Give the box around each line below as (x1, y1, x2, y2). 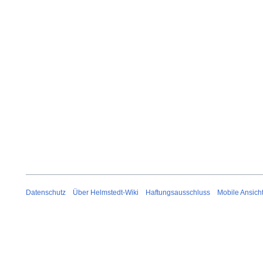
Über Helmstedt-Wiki (73, 188, 139, 197)
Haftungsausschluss (146, 188, 210, 197)
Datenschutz (26, 188, 66, 197)
